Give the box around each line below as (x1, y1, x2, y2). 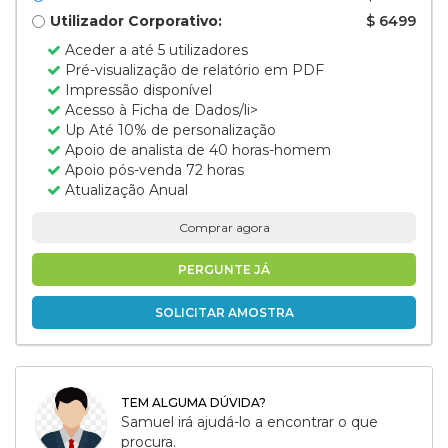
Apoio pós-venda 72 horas (61, 161, 244, 179)
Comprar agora (178, 220, 270, 235)
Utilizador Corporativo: (50, 12, 222, 30)
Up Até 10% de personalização (61, 121, 276, 139)
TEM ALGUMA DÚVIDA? (121, 395, 266, 410)
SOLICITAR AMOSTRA (154, 305, 294, 320)
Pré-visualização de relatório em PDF (61, 61, 324, 79)
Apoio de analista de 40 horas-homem (61, 141, 331, 159)
